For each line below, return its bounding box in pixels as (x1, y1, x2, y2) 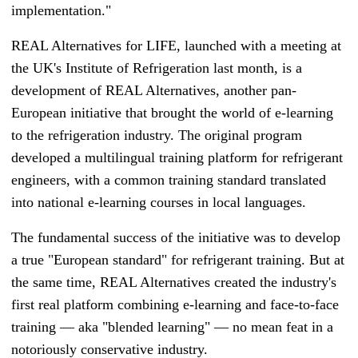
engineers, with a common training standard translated (11, 172, 326, 189)
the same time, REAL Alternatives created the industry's (11, 274, 336, 291)
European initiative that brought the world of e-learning (11, 105, 333, 121)
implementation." (11, 2, 111, 19)
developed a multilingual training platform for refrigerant (11, 149, 343, 166)
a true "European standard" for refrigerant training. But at (11, 252, 344, 268)
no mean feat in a (229, 319, 333, 336)
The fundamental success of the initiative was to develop (11, 229, 340, 246)
